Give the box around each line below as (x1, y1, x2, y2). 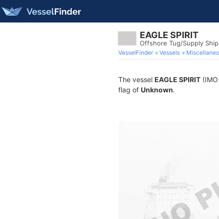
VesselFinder (118, 49, 153, 56)
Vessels (159, 49, 180, 56)
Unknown (141, 86, 173, 94)
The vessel (118, 75, 154, 84)
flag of (118, 86, 141, 94)
